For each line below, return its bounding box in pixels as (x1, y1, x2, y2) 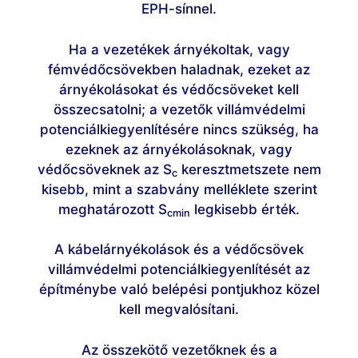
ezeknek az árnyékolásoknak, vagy (66, 141, 292, 157)
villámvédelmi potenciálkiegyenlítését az (48, 261, 310, 278)
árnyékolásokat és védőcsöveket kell (59, 81, 299, 97)
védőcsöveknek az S (37, 161, 172, 177)
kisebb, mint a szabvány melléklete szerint (41, 181, 317, 197)
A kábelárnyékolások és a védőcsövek (54, 241, 304, 258)
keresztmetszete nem (177, 161, 321, 177)
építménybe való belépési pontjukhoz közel (38, 281, 320, 298)
